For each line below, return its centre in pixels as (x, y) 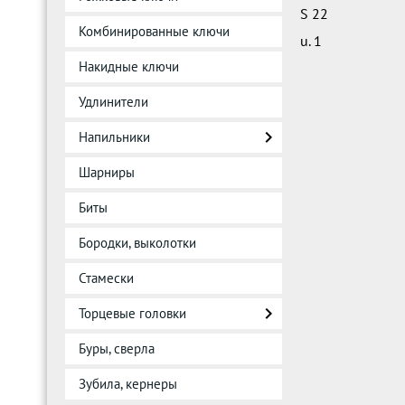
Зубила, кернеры (128, 384)
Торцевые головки (132, 313)
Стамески (106, 278)
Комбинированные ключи (154, 31)
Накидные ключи (129, 66)
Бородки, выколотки (137, 243)
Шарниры (107, 172)
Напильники (114, 137)
